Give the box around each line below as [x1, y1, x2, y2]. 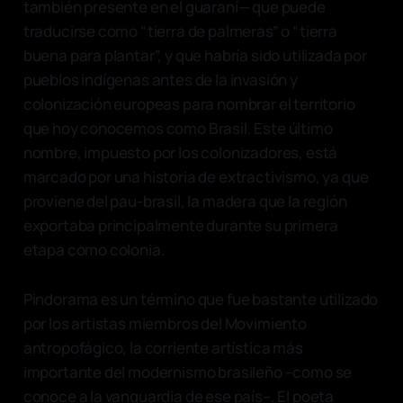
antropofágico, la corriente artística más [22, 336, 303, 358]
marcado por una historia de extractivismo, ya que [22, 166, 369, 187]
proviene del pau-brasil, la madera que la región [22, 190, 347, 211]
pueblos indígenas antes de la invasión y [22, 68, 298, 90]
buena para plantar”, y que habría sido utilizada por [22, 44, 367, 66]
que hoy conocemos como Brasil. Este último [22, 117, 333, 139]
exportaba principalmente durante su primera [22, 214, 338, 236]
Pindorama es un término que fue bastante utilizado [22, 288, 379, 309]
